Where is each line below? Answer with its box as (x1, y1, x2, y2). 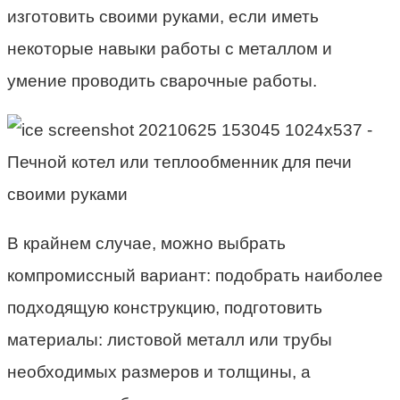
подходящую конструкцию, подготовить (7, 298, 322, 318)
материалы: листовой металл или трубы (7, 330, 332, 350)
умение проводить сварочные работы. (7, 71, 317, 91)
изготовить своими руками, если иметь (7, 7, 319, 27)
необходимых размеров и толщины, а (7, 362, 311, 382)
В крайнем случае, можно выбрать (7, 234, 286, 254)
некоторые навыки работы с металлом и (7, 39, 332, 59)
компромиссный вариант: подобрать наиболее (7, 266, 383, 286)
